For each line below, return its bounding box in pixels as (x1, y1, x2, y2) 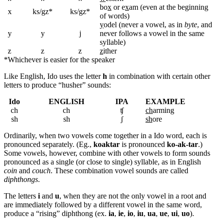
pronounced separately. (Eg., (4, 140, 93, 148)
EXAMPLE (145, 97, 185, 106)
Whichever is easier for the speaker (8, 55, 115, 64)
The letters (4, 191, 38, 200)
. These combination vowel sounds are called (51, 166, 188, 175)
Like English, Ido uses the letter (4, 72, 103, 80)
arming (153, 106, 174, 114)
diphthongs (4, 175, 38, 183)
